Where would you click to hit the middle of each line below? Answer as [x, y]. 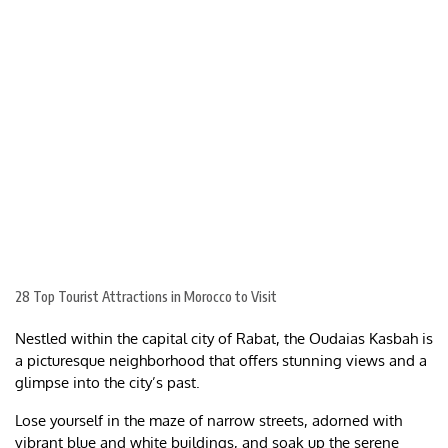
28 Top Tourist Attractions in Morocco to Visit [146, 297]
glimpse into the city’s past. [109, 383]
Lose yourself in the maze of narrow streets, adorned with [208, 421]
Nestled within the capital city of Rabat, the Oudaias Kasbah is [224, 339]
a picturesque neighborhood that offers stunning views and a [221, 361]
